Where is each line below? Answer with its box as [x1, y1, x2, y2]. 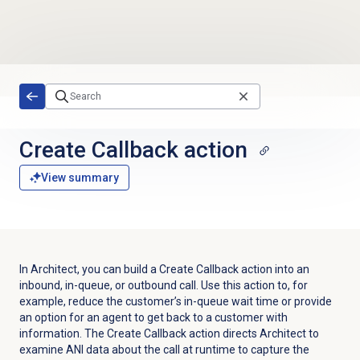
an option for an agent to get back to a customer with [18, 311, 288, 325]
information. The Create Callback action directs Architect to [18, 327, 319, 341]
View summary [40, 171, 119, 185]
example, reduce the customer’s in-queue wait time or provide [18, 295, 332, 309]
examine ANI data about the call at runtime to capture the [18, 343, 309, 357]
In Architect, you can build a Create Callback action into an [18, 263, 309, 276]
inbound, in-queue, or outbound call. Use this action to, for [18, 279, 308, 292]
